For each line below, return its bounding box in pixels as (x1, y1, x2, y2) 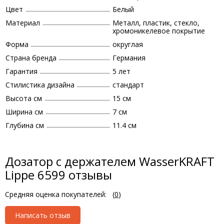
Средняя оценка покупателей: (5, 189, 106, 199)
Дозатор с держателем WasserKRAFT (5, 153, 214, 169)
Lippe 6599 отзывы (5, 166, 112, 183)
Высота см (5, 93, 42, 103)
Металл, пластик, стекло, (112, 18, 199, 27)
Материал (5, 18, 40, 27)
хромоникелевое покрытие (112, 26, 205, 35)
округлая (112, 39, 143, 49)
